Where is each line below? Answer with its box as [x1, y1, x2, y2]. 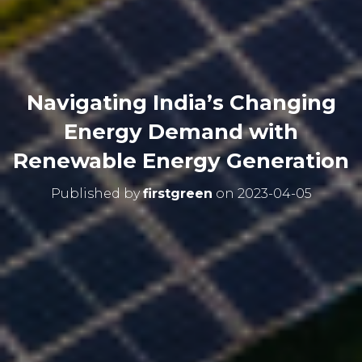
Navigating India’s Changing [26, 89, 336, 116]
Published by [50, 185, 143, 201]
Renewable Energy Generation [13, 147, 349, 174]
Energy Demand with [64, 118, 298, 145]
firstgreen [142, 185, 213, 201]
